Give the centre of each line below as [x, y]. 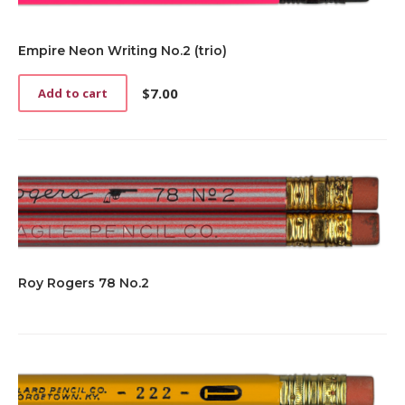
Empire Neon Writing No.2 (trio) [122, 51]
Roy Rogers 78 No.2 [84, 283]
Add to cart [73, 94]
